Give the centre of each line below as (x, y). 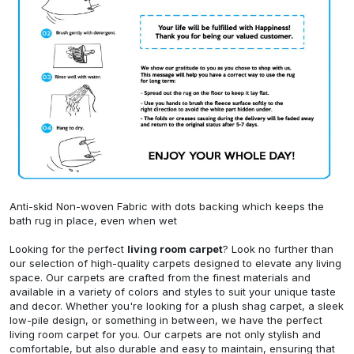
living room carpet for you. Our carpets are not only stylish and (165, 335)
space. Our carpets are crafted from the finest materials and (160, 278)
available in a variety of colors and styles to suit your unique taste (173, 292)
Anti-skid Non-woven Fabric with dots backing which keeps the (167, 207)
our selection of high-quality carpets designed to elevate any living (175, 264)
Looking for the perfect (68, 249)
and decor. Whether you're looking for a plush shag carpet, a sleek (177, 306)
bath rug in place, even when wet (93, 221)
